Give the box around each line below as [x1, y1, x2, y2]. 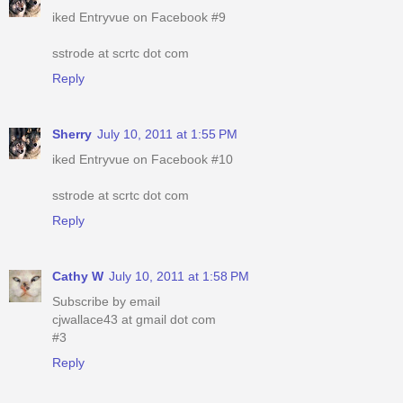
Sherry [52, 126, 92, 141]
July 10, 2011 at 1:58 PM [109, 268, 249, 283]
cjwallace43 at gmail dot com [52, 311, 216, 327]
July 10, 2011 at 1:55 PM [97, 126, 237, 141]
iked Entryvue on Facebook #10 [52, 151, 233, 166]
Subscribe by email [52, 293, 160, 309]
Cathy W [52, 268, 103, 283]
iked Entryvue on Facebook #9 [52, 9, 226, 24]
